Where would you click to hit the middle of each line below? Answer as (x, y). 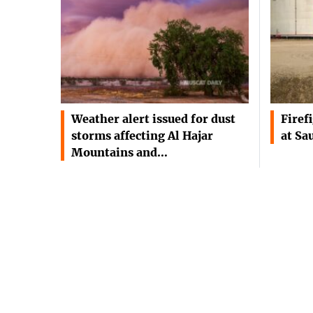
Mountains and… (119, 153)
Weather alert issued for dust (153, 119)
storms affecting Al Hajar (142, 136)
